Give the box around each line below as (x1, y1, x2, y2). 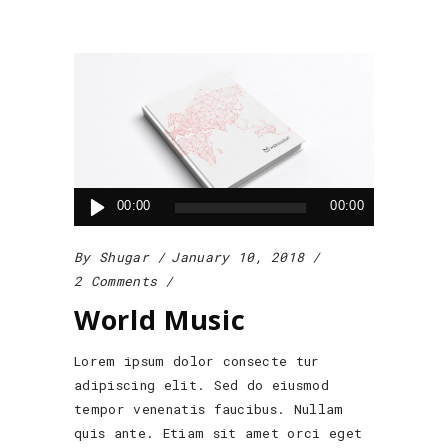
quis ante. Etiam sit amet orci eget (74, 424, 363, 443)
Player (73, 214, 123, 233)
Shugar (98, 248, 149, 267)
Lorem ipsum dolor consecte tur (74, 352, 320, 371)
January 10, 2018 (171, 248, 305, 267)
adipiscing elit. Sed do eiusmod (74, 376, 330, 395)
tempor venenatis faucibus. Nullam (74, 400, 344, 419)
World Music (74, 301, 246, 339)
